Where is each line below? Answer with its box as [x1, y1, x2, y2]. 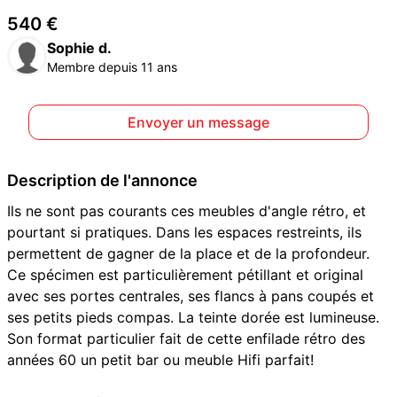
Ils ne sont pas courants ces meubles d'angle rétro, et [7, 202, 366, 220]
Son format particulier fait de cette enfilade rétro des [7, 330, 365, 347]
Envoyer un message [128, 113, 269, 131]
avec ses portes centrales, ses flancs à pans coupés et [7, 287, 374, 305]
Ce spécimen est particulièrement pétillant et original [7, 266, 363, 284]
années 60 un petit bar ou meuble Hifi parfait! [7, 351, 314, 369]
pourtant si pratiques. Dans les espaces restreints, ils [7, 223, 362, 241]
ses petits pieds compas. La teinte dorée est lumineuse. [7, 308, 379, 326]
